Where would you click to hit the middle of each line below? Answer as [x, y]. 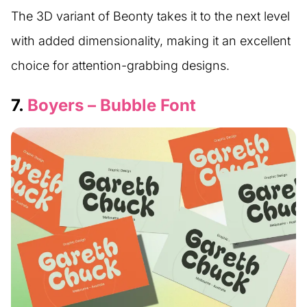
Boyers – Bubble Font [112, 105]
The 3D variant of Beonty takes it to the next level [150, 16]
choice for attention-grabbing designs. [120, 65]
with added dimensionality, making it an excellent [151, 40]
